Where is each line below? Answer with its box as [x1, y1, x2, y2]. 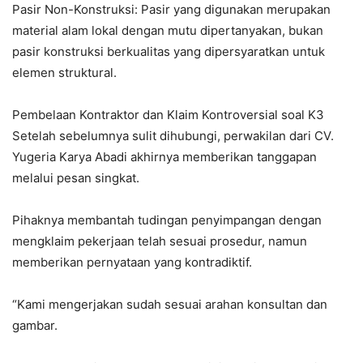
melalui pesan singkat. [12, 170, 139, 186]
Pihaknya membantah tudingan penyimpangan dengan [12, 212, 322, 228]
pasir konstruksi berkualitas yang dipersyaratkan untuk [12, 44, 325, 60]
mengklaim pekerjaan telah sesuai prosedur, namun [12, 233, 307, 250]
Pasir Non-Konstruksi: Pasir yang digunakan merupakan [12, 2, 331, 18]
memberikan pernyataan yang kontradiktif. [12, 254, 252, 271]
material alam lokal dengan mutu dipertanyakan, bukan [12, 23, 323, 39]
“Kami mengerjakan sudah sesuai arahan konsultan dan [12, 297, 327, 313]
